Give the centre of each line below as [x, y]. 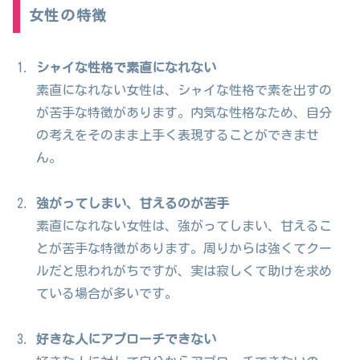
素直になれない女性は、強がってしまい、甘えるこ [184, 225]
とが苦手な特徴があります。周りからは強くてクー [184, 248]
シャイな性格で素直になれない [127, 68]
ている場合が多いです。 [107, 293]
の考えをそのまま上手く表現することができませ [178, 135]
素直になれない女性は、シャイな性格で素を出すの [184, 90]
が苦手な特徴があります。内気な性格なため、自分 [184, 113]
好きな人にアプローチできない [127, 339]
